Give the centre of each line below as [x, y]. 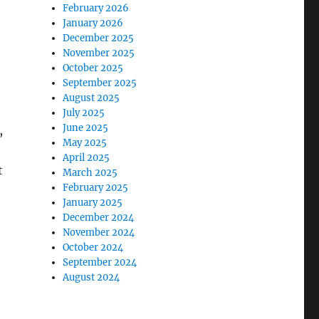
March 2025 [90, 172]
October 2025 [93, 68]
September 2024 [100, 262]
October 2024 [93, 247]
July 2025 [84, 113]
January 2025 [93, 202]
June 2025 [86, 127]
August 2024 [91, 277]
